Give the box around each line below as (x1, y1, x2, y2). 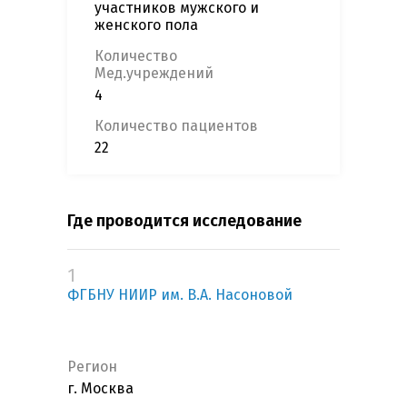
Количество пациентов (94, 117, 258, 135)
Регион (67, 358, 117, 376)
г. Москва (67, 380, 134, 398)
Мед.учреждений (94, 65, 213, 83)
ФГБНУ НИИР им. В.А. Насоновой (67, 286, 293, 304)
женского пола (94, 16, 198, 35)
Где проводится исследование (67, 211, 302, 232)
